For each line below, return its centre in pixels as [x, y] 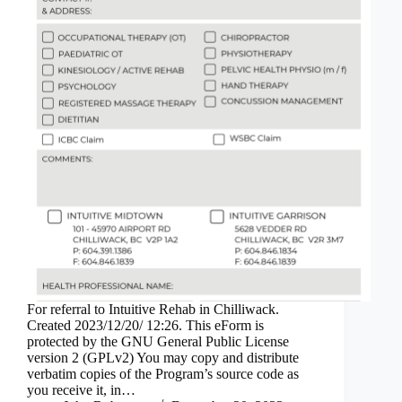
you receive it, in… [81, 389]
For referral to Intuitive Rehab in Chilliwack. [153, 309]
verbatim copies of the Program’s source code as [163, 373]
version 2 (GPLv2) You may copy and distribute [163, 357]
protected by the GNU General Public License [158, 341]
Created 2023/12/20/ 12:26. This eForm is [145, 325]
